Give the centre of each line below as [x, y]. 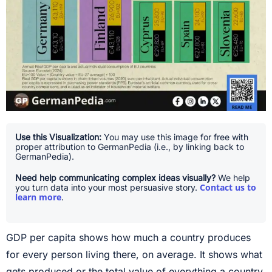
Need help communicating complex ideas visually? [115, 177]
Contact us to [228, 187]
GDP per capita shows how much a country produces [128, 237]
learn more [38, 197]
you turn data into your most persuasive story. [107, 187]
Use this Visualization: [58, 137]
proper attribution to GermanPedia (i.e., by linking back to [130, 146]
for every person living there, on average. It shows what [134, 254]
